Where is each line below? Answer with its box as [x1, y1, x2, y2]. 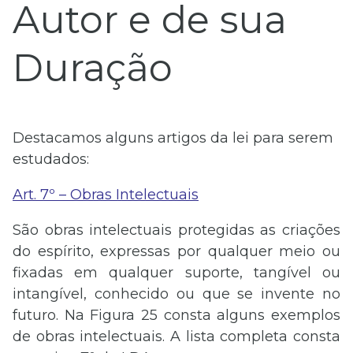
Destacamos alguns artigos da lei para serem [13, 129, 333, 147]
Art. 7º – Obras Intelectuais [13, 186, 199, 203]
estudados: [13, 150, 89, 168]
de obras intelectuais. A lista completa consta [13, 328, 340, 345]
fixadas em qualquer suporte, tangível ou [13, 264, 340, 281]
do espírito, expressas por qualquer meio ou [13, 243, 340, 260]
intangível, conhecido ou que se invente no [13, 285, 340, 303]
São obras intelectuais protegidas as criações [13, 221, 340, 239]
